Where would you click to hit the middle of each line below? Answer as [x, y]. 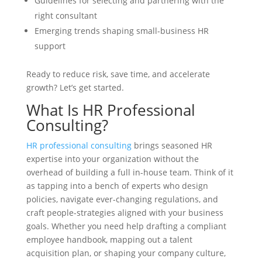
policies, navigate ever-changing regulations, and [122, 199]
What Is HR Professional [111, 110]
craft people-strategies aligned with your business [125, 213]
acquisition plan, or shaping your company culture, [126, 253]
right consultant [65, 15]
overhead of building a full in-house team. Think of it [130, 172]
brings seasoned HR [172, 145]
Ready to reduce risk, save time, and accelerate [118, 74]
